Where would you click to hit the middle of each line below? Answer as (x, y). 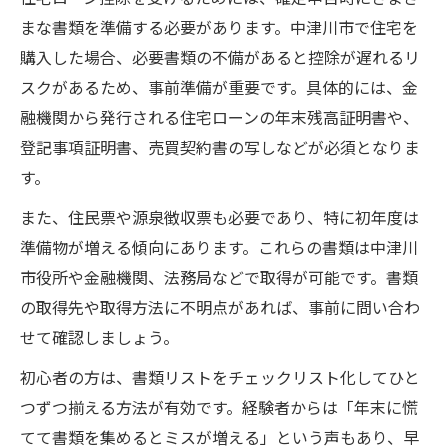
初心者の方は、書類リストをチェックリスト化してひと (220, 377)
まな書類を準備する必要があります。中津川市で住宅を (219, 27)
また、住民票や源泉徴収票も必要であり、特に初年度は (219, 217)
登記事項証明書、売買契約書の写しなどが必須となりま (220, 147)
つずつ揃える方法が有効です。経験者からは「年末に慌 (219, 407)
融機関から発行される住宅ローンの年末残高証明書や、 (219, 117)
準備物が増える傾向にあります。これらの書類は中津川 (219, 247)
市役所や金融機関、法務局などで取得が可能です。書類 (219, 277)
